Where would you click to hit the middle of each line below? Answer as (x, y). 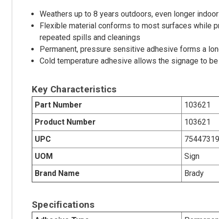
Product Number (65, 122)
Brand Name (57, 173)
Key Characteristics (74, 89)
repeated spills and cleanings (90, 37)
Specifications (63, 205)
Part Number (58, 105)
